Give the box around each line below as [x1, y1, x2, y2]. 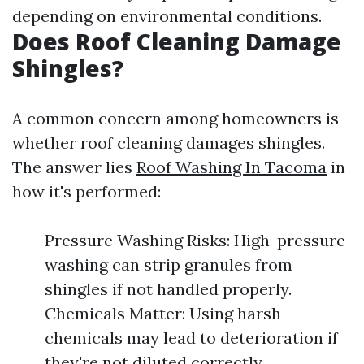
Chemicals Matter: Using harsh [45, 303, 281, 323]
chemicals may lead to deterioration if [45, 327, 338, 348]
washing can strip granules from [45, 254, 292, 275]
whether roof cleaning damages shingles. [12, 132, 325, 153]
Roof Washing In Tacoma [136, 157, 327, 177]
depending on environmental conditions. [12, 6, 322, 26]
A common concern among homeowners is [12, 108, 339, 128]
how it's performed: [12, 181, 161, 201]
